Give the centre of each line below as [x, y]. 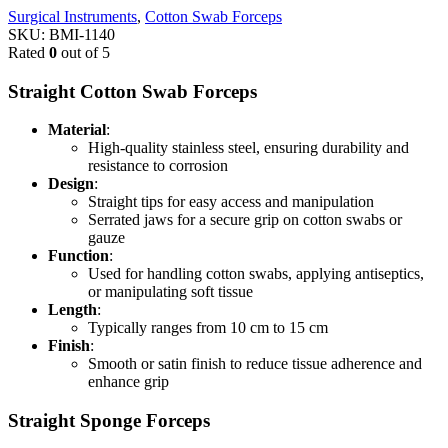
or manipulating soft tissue [170, 292]
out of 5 [83, 52]
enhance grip [128, 382]
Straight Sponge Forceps [109, 420]
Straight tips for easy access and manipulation [231, 202]
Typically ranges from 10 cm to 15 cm [208, 328]
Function [78, 256]
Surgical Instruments [72, 16]
